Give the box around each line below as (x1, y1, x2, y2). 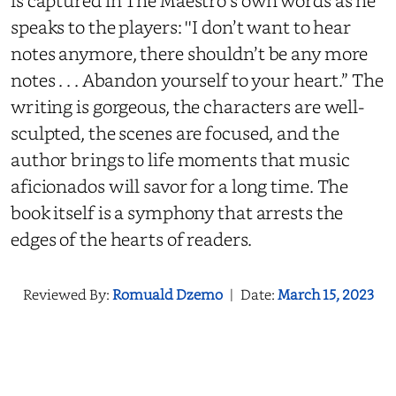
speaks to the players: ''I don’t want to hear (11, 14, 352, 39)
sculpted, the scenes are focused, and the (11, 120, 339, 145)
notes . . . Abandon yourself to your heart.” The (11, 67, 384, 92)
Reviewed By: (22, 285, 112, 304)
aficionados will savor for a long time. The (11, 173, 349, 198)
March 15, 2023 (277, 285, 374, 304)
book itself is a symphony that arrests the (11, 200, 344, 225)
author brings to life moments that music (11, 147, 350, 171)
